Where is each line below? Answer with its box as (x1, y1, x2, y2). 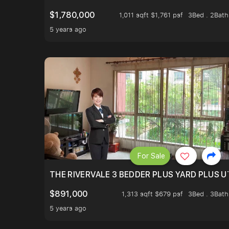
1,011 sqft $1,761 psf (119, 10, 183, 20)
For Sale (138, 151, 165, 160)
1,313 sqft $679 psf (122, 189, 183, 199)
